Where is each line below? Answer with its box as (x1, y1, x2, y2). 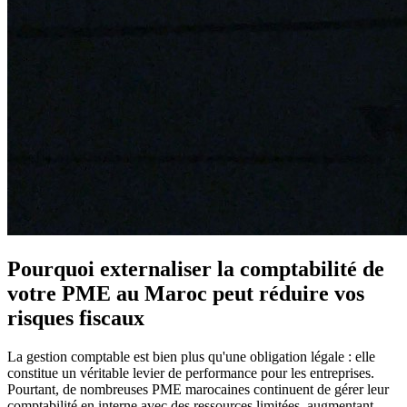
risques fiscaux (7, 305, 144, 330)
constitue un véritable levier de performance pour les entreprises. (7, 364, 374, 381)
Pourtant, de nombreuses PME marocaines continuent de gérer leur (7, 381, 389, 397)
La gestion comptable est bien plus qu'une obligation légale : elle (7, 348, 375, 364)
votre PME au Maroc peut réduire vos (7, 281, 364, 305)
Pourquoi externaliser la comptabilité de (7, 256, 384, 281)
